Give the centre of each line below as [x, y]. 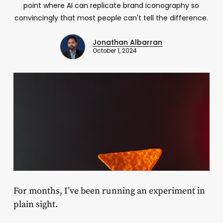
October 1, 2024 [115, 51]
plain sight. [35, 204]
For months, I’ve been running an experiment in [109, 191]
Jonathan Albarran [128, 43]
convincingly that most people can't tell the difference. [111, 18]
